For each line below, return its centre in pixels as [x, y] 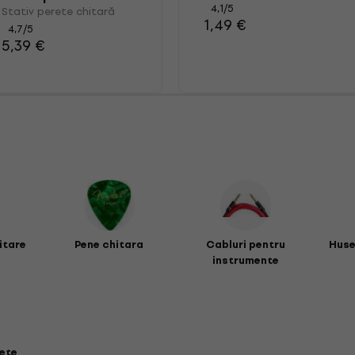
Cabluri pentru [246, 244]
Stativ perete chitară [59, 11]
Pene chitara [109, 244]
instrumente [246, 260]
